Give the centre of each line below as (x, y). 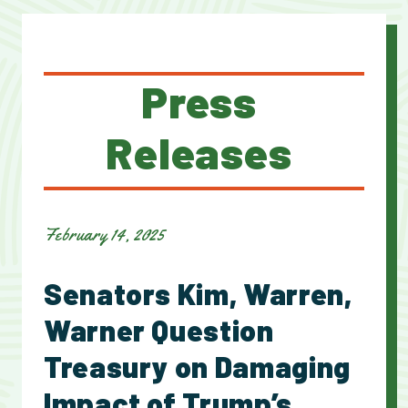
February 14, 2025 (105, 235)
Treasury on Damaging (197, 367)
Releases (199, 153)
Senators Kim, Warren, (198, 294)
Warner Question (159, 330)
